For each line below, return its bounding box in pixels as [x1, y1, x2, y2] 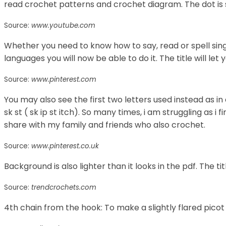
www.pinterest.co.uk [31, 141, 99, 151]
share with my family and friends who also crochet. [4, 119, 205, 131]
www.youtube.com [31, 20, 95, 30]
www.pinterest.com [31, 74, 96, 84]
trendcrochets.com [31, 182, 96, 192]
